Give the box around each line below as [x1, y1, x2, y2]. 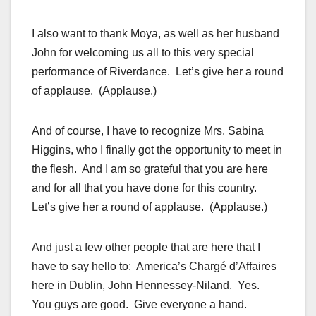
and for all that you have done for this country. [32, 182, 260, 195]
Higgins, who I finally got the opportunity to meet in [32, 144, 282, 157]
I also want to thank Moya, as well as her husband [32, 28, 279, 40]
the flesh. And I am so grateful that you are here [32, 163, 268, 176]
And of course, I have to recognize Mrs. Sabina [32, 125, 264, 138]
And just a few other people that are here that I [32, 241, 260, 254]
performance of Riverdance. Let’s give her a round [32, 66, 284, 78]
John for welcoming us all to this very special [32, 47, 254, 59]
